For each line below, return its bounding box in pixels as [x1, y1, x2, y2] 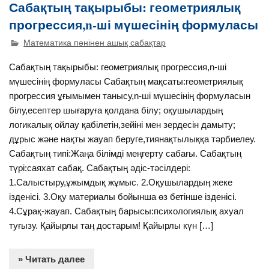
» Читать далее [18, 254, 85, 265]
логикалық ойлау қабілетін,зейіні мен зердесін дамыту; [9, 119, 236, 130]
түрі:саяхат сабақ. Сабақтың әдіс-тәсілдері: [9, 162, 191, 173]
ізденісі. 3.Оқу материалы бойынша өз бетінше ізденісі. [9, 191, 237, 202]
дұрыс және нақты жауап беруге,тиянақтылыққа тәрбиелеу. [9, 133, 256, 144]
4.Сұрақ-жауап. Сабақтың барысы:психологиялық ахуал [9, 205, 244, 216]
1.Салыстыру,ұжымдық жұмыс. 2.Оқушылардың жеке [9, 177, 233, 187]
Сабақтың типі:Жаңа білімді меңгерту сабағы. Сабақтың [9, 148, 242, 159]
